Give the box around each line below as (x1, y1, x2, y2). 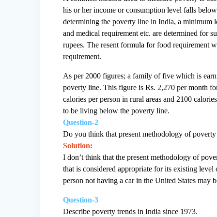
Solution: (63, 141, 93, 150)
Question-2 (63, 118, 99, 126)
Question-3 (63, 195, 99, 204)
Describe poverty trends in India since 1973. (63, 207, 198, 216)
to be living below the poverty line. (63, 106, 170, 115)
